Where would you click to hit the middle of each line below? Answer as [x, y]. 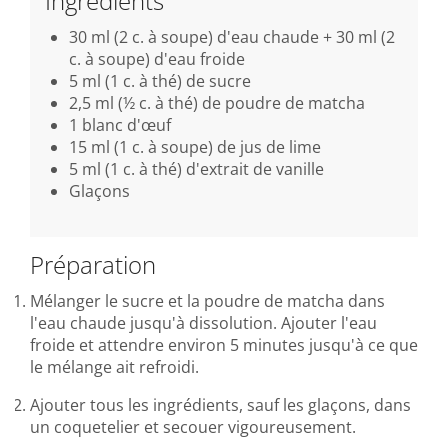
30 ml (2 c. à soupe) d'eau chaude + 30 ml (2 [232, 36]
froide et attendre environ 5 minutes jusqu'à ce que [224, 344]
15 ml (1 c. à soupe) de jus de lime [195, 146]
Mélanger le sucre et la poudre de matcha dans [207, 300]
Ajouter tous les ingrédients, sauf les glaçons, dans [220, 404]
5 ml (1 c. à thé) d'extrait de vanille [196, 168]
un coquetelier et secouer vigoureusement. [193, 426]
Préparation [93, 264]
